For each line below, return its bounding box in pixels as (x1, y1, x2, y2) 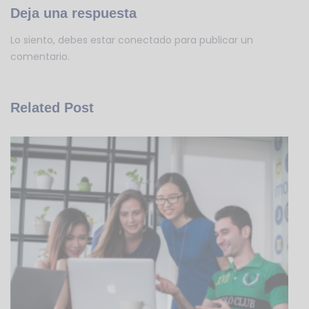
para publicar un (172, 33, 253, 48)
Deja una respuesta (10, 6, 137, 21)
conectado (118, 33, 172, 48)
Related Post (10, 100, 94, 116)
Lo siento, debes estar (10, 33, 118, 48)
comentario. (10, 50, 70, 64)
